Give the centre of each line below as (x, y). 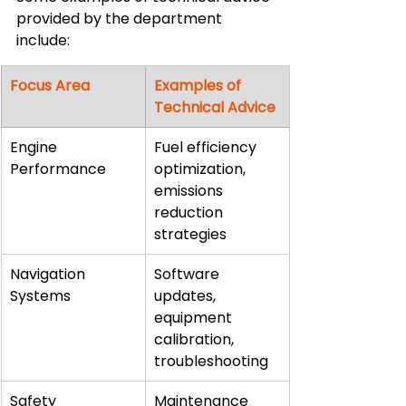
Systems (40, 295)
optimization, (202, 169)
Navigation (49, 274)
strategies (190, 234)
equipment (195, 317)
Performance (58, 169)
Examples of (199, 85)
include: (43, 40)
